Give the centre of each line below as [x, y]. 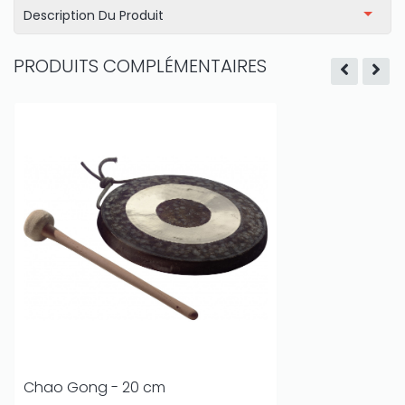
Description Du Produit [94, 15]
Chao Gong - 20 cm [94, 388]
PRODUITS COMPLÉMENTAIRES [140, 66]
